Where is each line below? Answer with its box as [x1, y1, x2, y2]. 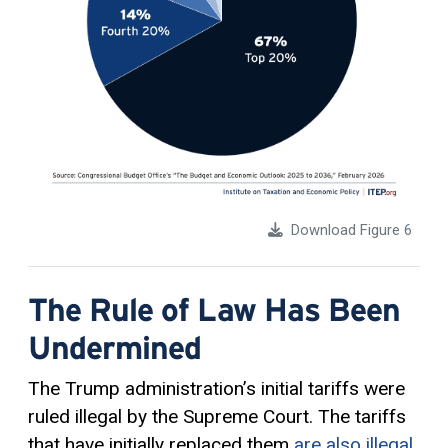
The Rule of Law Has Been [28, 292, 400, 328]
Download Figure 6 [291, 221, 412, 240]
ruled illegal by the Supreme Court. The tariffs [28, 405, 406, 429]
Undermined [28, 330, 202, 366]
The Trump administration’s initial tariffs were [28, 377, 405, 401]
